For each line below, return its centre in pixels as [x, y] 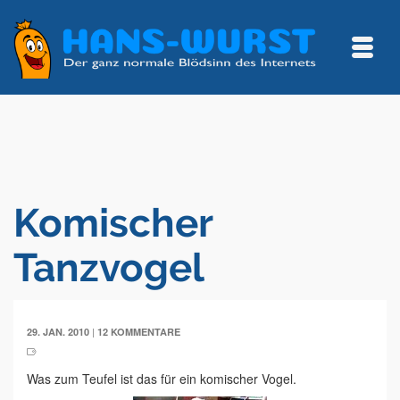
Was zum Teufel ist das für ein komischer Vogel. [162, 379]
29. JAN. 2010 [58, 332]
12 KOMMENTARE [139, 332]
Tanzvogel [109, 267]
